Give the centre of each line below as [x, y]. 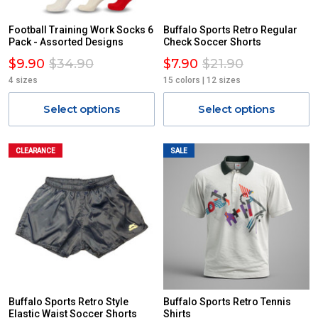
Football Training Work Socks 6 [81, 30]
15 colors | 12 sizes [202, 80]
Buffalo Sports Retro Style [68, 302]
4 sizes [23, 80]
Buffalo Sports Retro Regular [230, 30]
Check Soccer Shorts [212, 42]
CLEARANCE [35, 151]
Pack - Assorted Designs [66, 42]
